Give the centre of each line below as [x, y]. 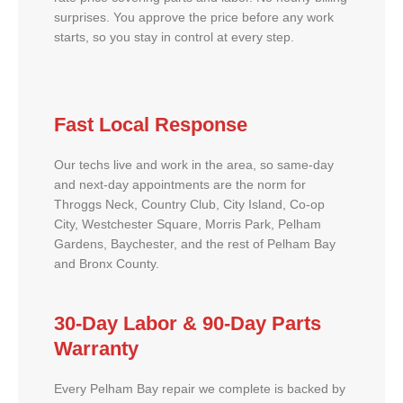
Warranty [96, 349]
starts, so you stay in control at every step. [174, 37]
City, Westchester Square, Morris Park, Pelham [188, 224]
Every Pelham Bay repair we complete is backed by [200, 390]
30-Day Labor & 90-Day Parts [188, 324]
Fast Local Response [151, 124]
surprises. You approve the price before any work [194, 17]
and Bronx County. [107, 264]
